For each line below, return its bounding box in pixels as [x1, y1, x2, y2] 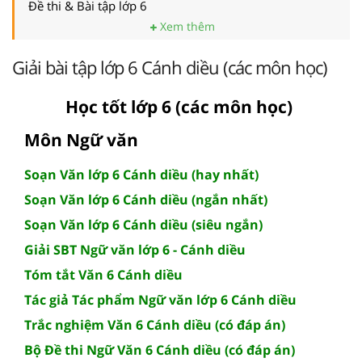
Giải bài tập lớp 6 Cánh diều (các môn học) [12, 54, 327, 79]
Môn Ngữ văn [24, 128, 138, 151]
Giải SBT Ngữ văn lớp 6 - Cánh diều [24, 240, 246, 259]
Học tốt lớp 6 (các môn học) [65, 95, 293, 118]
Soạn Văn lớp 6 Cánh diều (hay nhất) [24, 165, 259, 183]
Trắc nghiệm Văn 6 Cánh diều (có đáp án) [24, 315, 285, 334]
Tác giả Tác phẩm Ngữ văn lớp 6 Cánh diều [24, 290, 297, 309]
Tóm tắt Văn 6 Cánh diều [24, 265, 183, 284]
